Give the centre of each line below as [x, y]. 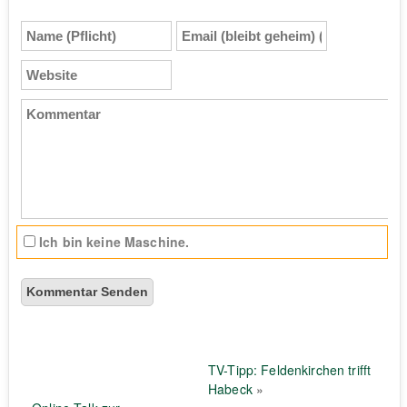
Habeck [230, 389]
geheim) [200, 68]
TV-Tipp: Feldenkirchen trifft [290, 370]
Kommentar [56, 108]
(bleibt [195, 49]
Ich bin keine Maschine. [112, 242]
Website [45, 69]
